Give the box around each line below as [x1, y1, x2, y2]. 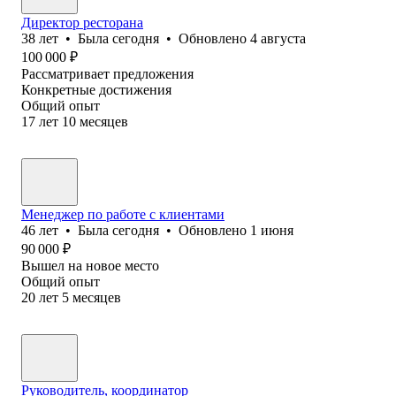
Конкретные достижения [21, 81, 171, 97]
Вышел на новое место [21, 257, 159, 273]
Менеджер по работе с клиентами [21, 206, 225, 222]
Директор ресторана [21, 14, 143, 30]
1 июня [250, 222, 293, 238]
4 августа [250, 30, 306, 46]
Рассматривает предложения [21, 65, 194, 81]
